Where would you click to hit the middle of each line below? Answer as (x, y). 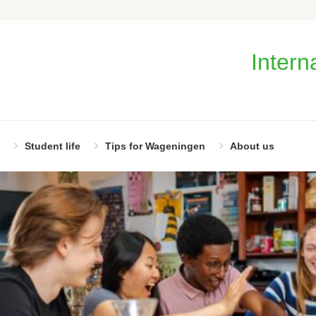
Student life (52, 146)
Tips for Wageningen (155, 146)
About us (252, 146)
